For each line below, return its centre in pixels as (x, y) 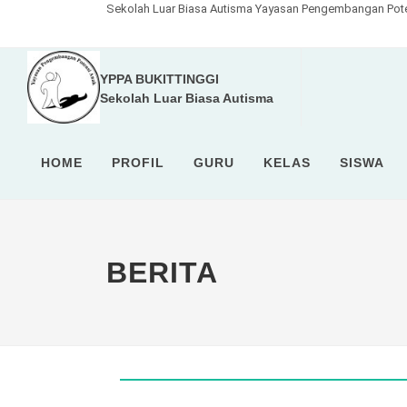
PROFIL (138, 163)
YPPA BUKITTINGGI (159, 79)
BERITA (162, 273)
